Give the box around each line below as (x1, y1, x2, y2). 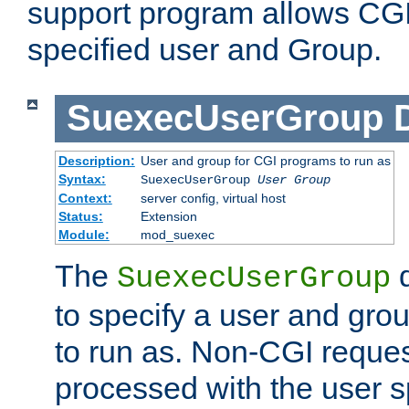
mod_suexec (140, 226, 215, 242)
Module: (58, 226, 110, 242)
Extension (140, 208, 197, 224)
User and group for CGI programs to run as (140, 152, 391, 168)
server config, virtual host (140, 190, 286, 205)
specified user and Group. (27, 32, 382, 68)
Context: (58, 190, 112, 205)
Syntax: (58, 171, 106, 186)
